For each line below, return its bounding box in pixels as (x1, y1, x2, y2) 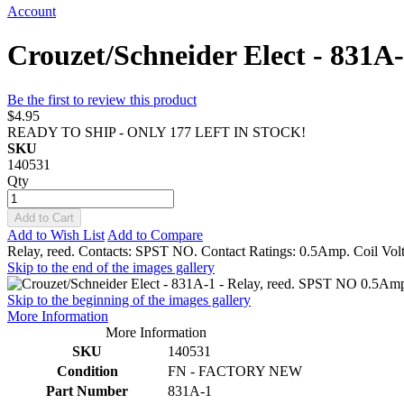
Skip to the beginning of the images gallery (7, 291, 251, 308)
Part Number (46, 382, 128, 399)
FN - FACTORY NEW (168, 363, 302, 379)
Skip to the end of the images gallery (7, 259, 215, 275)
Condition (56, 363, 118, 379)
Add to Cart (14, 210, 74, 225)
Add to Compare (107, 226, 203, 243)
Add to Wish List (7, 226, 105, 243)
